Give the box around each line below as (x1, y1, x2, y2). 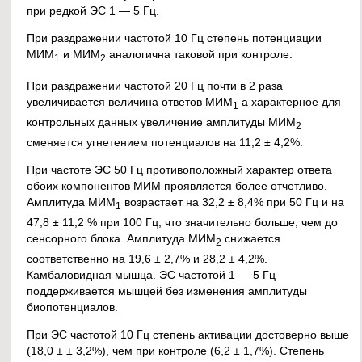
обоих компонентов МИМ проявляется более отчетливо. (27, 179, 328, 192)
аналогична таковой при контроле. (106, 47, 293, 61)
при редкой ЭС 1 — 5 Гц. (27, 3, 160, 17)
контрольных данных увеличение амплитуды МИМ (27, 115, 297, 128)
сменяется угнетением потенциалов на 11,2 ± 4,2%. (27, 135, 304, 149)
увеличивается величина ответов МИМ (27, 95, 234, 108)
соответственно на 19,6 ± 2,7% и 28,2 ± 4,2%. (27, 251, 268, 265)
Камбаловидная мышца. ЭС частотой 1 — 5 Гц (27, 267, 276, 281)
